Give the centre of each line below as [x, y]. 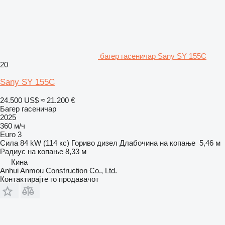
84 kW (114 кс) [45, 143]
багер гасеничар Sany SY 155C [153, 56]
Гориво [83, 143]
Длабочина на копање [157, 143]
